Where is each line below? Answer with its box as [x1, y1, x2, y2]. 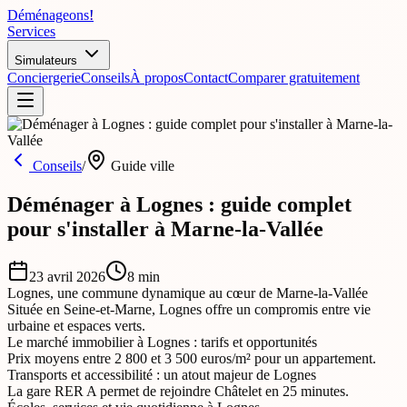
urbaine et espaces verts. [7, 317, 145, 333]
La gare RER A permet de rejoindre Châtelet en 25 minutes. [7, 382, 349, 399]
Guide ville [107, 158, 174, 174]
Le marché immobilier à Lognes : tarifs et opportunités [7, 333, 317, 350]
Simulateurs [15, 54, 81, 67]
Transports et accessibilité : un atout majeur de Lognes [7, 366, 316, 382]
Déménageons [7, 7, 89, 23]
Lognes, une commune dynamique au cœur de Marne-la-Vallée [7, 284, 368, 301]
